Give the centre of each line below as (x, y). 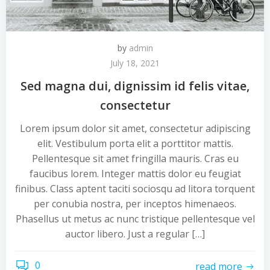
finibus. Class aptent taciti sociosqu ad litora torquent (135, 189)
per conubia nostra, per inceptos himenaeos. (135, 204)
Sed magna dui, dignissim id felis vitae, (135, 86)
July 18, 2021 (135, 63)
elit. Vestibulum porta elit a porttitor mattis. (135, 143)
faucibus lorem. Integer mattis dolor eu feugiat (135, 174)
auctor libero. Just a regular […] (135, 234)
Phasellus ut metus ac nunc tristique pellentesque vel (135, 219)
